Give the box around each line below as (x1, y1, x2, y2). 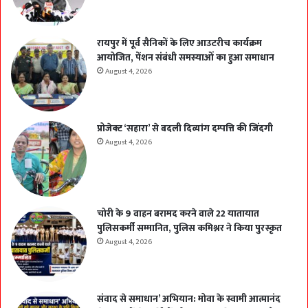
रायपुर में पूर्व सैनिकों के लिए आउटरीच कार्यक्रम (97, 35, 262, 52)
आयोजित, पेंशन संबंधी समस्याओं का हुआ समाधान (97, 49, 274, 66)
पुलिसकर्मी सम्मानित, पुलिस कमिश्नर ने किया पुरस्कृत (97, 220, 282, 236)
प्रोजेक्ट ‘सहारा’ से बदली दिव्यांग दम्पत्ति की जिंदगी (97, 120, 273, 137)
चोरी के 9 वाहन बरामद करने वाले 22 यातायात (97, 206, 259, 222)
